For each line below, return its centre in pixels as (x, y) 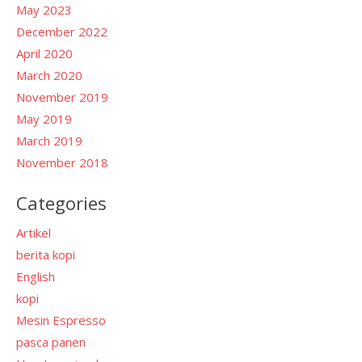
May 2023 (44, 10)
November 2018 (62, 162)
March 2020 (49, 75)
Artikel (34, 232)
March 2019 (49, 141)
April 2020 (44, 53)
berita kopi (46, 254)
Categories (61, 202)
